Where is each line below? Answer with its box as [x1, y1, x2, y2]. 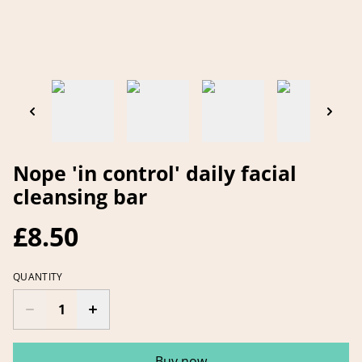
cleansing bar [13, 183, 147, 211]
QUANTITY [13, 270, 63, 284]
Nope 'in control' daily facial [13, 159, 297, 187]
